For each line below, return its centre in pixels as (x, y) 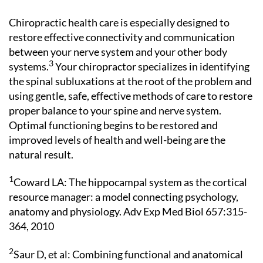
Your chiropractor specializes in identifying (151, 66)
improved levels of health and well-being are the (117, 139)
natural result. (41, 154)
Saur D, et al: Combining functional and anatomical (128, 254)
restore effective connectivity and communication (122, 37)
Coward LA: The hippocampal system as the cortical (130, 182)
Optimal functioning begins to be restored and (113, 125)
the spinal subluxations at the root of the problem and (130, 81)
